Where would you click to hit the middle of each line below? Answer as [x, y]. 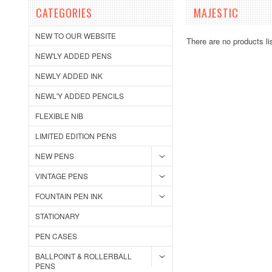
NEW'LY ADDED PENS [73, 56]
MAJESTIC [216, 13]
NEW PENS [55, 156]
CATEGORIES [64, 13]
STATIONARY [57, 216]
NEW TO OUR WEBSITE [76, 36]
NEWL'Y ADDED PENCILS [80, 96]
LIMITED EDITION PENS [76, 136]
